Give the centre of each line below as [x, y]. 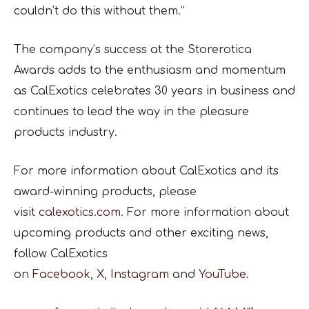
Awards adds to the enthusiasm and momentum [150, 70]
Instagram [140, 274]
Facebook [61, 274]
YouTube [222, 274]
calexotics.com [80, 212]
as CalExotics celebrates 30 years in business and [154, 91]
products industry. [66, 132]
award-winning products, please [105, 191]
